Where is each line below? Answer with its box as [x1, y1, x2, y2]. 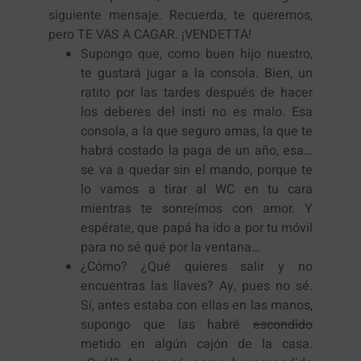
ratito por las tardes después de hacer [81, 83, 313, 103]
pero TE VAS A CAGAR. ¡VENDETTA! [48, 25, 251, 45]
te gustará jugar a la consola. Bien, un [81, 64, 313, 84]
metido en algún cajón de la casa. [81, 334, 313, 355]
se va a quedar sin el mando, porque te [81, 160, 313, 180]
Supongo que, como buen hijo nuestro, [81, 44, 313, 64]
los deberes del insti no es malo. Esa [81, 102, 313, 122]
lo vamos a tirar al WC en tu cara [81, 180, 313, 200]
